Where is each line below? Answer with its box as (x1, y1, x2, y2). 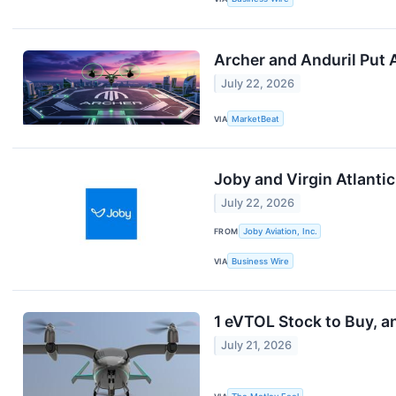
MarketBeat (232, 113, 280, 124)
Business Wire (232, 255, 290, 266)
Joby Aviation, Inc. (242, 225, 317, 236)
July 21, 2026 (221, 339, 293, 353)
